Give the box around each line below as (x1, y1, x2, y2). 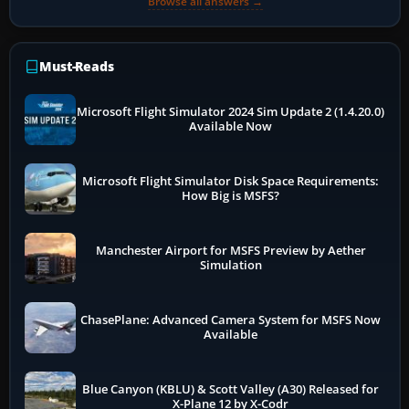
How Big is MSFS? (182, 187, 280, 204)
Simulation (199, 257, 262, 273)
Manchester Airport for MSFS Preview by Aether (95, 242, 366, 258)
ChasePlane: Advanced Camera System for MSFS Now (80, 311, 382, 328)
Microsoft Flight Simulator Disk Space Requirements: (82, 173, 380, 189)
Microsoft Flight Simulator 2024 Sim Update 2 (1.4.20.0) (77, 103, 385, 120)
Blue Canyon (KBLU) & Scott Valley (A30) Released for (82, 381, 380, 397)
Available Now (189, 118, 273, 134)
